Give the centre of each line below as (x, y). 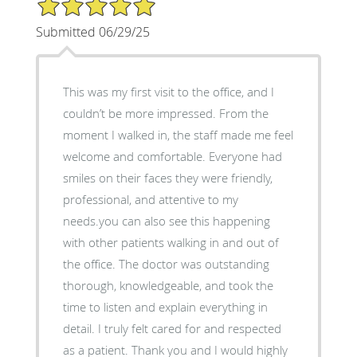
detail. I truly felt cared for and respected (172, 328)
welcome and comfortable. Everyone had (172, 156)
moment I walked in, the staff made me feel (178, 134)
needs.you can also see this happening (166, 220)
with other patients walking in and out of (171, 242)
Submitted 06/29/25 (92, 31)
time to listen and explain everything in (165, 306)
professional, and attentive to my (150, 199)
